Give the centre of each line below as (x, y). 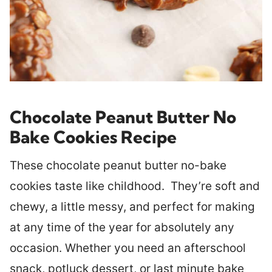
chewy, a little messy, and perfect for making (132, 206)
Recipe (147, 137)
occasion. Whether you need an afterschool (128, 248)
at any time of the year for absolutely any (122, 227)
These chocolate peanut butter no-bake (118, 165)
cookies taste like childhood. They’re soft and (135, 186)
